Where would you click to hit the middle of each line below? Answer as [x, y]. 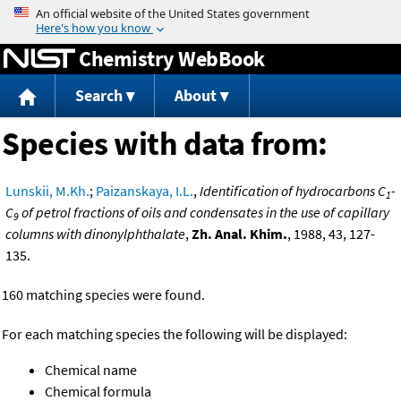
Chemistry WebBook [172, 58]
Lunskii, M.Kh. [47, 191]
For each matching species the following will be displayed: [175, 334]
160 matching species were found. [103, 295]
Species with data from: [165, 144]
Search [98, 96]
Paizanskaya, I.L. [145, 191]
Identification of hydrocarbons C [293, 191]
